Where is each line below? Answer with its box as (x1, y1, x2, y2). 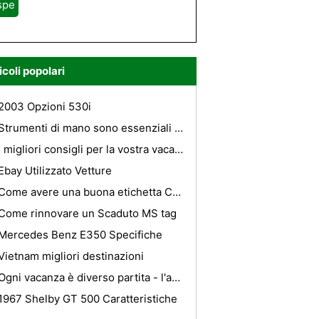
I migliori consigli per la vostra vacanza (174, 142, 183, 156)
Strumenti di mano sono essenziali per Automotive (174, 121, 183, 135)
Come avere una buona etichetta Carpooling (172, 185, 181, 199)
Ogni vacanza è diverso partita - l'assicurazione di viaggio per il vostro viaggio (172, 271, 180, 284)
